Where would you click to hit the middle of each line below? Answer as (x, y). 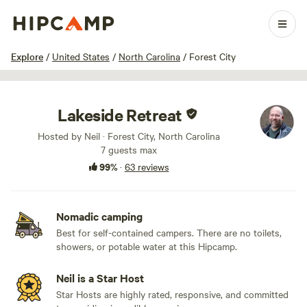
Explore (27, 56)
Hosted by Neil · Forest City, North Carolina (129, 136)
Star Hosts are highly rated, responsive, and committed (172, 294)
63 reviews (147, 167)
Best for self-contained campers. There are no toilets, (169, 232)
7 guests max (129, 149)
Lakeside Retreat (120, 114)
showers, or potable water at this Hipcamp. (147, 246)
